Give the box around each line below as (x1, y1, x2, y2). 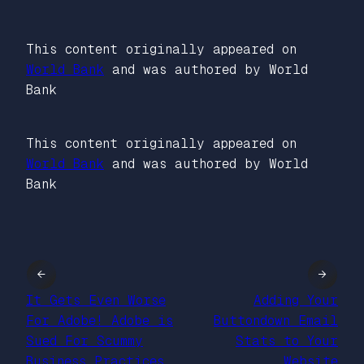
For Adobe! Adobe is (26, 312, 173, 328)
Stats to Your (236, 332, 338, 349)
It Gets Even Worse (26, 292, 166, 308)
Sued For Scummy (26, 332, 143, 349)
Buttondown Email (214, 312, 338, 328)
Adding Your (253, 292, 338, 308)
